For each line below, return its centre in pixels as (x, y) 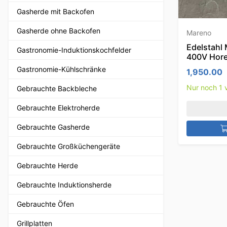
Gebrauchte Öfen (45, 204)
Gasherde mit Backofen (55, 11)
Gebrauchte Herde (47, 165)
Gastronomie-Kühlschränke (61, 69)
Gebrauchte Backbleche (57, 88)
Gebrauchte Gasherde (53, 127)
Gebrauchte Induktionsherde (64, 184)
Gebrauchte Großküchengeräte (68, 146)
